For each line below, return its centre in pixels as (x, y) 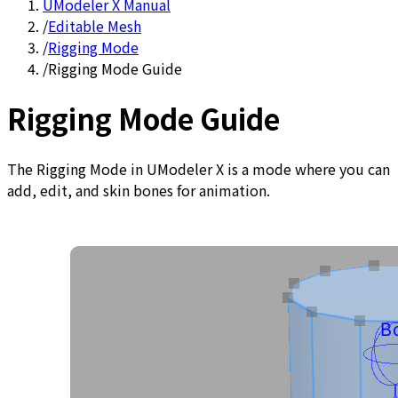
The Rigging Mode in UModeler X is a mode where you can (199, 168)
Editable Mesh (95, 26)
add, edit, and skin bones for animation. (139, 190)
